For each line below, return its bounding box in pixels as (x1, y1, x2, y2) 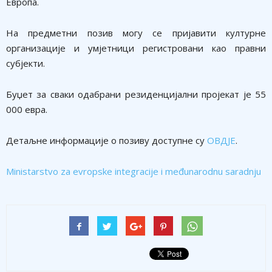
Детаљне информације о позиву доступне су (6, 134, 207, 146)
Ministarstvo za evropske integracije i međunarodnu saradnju (6, 165, 261, 177)
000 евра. (6, 103, 47, 115)
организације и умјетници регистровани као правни (6, 41, 266, 54)
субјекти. (6, 56, 45, 69)
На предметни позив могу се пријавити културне (6, 26, 266, 39)
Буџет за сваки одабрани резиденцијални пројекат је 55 (6, 87, 266, 100)
